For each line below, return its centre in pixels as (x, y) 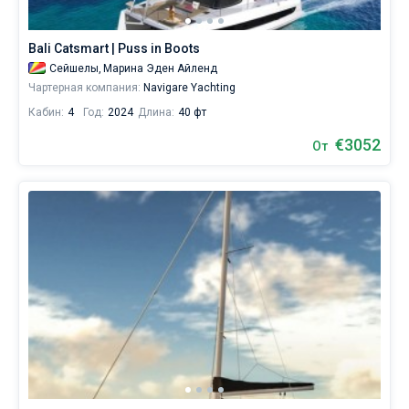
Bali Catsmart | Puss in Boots (114, 48)
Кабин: (46, 112)
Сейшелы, (75, 68)
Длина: (156, 112)
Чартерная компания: (84, 88)
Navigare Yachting (188, 88)
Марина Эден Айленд (160, 68)
